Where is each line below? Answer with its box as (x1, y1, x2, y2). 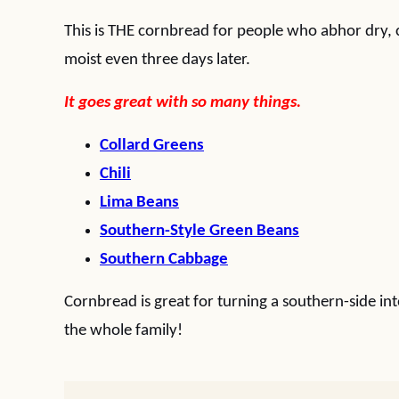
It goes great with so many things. (64, 94, 301, 111)
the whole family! (64, 322, 183, 339)
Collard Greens (100, 137, 204, 154)
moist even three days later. (64, 52, 250, 69)
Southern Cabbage (100, 251, 228, 268)
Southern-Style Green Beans (100, 223, 299, 240)
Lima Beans (100, 194, 179, 211)
